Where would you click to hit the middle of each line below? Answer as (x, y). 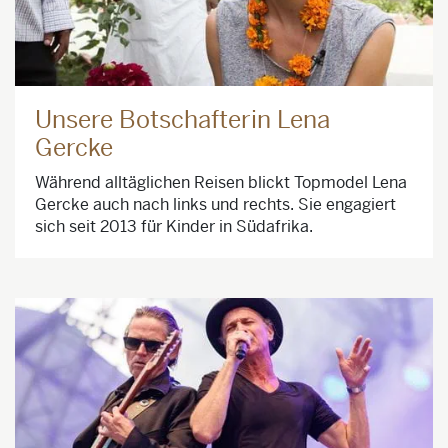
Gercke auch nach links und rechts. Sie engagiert (215, 205)
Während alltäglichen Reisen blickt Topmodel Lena (221, 183)
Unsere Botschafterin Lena (182, 120)
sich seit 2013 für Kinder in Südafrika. (174, 227)
